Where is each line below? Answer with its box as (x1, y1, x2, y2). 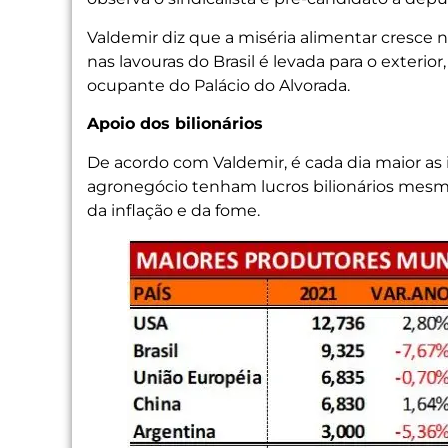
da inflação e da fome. (87, 200, 260, 220)
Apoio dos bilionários (87, 114, 263, 134)
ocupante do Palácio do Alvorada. (87, 75, 350, 95)
